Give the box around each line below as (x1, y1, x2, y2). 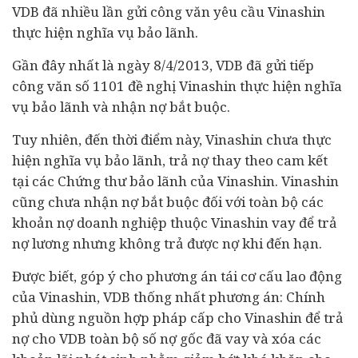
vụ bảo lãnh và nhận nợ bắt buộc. (12, 97, 230, 116)
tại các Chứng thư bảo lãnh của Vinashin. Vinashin (12, 172, 339, 190)
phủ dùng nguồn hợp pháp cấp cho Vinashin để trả (12, 308, 344, 327)
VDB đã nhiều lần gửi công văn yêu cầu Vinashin (12, 2, 325, 21)
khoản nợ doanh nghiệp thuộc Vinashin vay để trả (12, 213, 337, 232)
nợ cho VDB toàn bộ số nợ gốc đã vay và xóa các (12, 329, 321, 348)
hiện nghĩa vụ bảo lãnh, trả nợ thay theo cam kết (12, 151, 328, 169)
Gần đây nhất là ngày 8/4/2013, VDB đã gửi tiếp (12, 56, 314, 74)
